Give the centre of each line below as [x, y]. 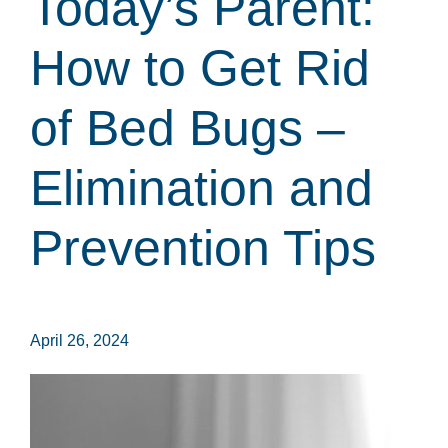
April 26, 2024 [79, 340]
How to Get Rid [200, 68]
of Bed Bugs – [187, 128]
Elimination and [201, 188]
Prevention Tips [203, 248]
